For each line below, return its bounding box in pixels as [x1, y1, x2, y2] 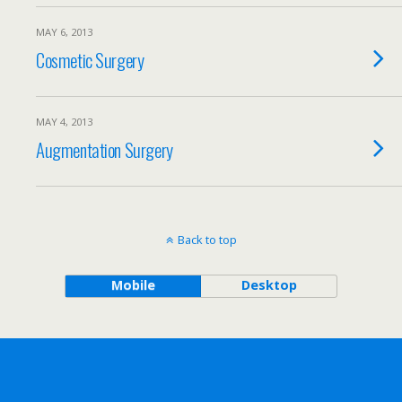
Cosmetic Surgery [36, 46, 144, 74]
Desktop [240, 276, 297, 293]
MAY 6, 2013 [36, 25, 92, 39]
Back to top [177, 232, 237, 248]
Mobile [110, 276, 155, 293]
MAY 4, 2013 [36, 115, 92, 128]
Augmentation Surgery [36, 135, 173, 163]
